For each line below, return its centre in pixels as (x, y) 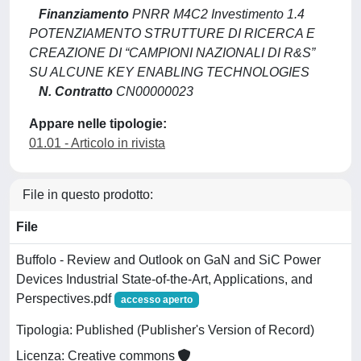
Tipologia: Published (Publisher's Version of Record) (165, 330)
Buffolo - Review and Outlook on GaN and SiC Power (168, 260)
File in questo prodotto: (88, 195)
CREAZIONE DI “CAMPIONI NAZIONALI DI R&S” (172, 53)
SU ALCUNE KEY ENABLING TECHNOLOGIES (169, 72)
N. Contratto (76, 91)
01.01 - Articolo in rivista (97, 143)
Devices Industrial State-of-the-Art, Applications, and (164, 279)
